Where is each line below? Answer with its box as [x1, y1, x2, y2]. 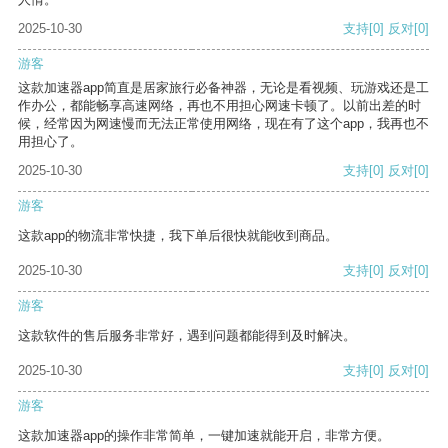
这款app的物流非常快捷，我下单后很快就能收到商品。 [18, 228, 338, 244]
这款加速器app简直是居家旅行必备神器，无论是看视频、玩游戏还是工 [18, 80, 429, 96]
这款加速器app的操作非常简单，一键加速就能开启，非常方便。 [18, 428, 390, 444]
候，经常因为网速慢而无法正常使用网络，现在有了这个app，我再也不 [18, 116, 429, 132]
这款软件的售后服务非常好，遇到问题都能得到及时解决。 [18, 328, 356, 344]
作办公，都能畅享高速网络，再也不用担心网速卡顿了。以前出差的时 [18, 98, 421, 114]
